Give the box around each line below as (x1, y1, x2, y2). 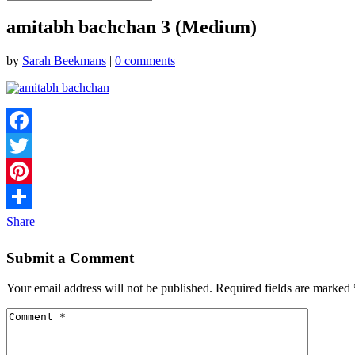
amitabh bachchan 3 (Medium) (6, 16, 257, 37)
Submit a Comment (6, 249, 134, 266)
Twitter (6, 163, 42, 177)
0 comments (115, 53, 175, 67)
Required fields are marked (216, 281, 353, 296)
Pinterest (6, 189, 49, 203)
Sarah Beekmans (22, 53, 106, 67)
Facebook (6, 138, 55, 152)
